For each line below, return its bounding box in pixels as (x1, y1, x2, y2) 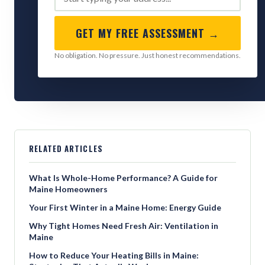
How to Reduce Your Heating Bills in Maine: (29, 250, 199, 260)
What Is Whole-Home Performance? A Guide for (29, 173, 218, 183)
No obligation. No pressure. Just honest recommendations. (54, 51, 241, 60)
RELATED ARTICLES (29, 143, 103, 154)
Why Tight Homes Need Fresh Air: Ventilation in (29, 221, 218, 231)
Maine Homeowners (29, 184, 108, 194)
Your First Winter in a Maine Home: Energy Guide (29, 202, 221, 212)
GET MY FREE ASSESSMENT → (76, 25, 219, 41)
